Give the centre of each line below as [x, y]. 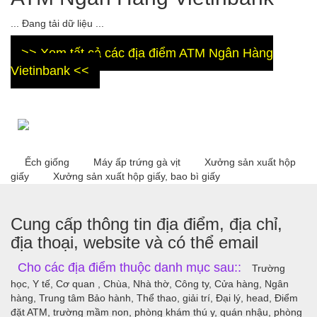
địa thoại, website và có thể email [134, 242]
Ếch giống [48, 162]
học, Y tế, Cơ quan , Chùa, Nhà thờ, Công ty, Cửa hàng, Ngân [150, 284]
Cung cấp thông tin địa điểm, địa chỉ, [146, 224]
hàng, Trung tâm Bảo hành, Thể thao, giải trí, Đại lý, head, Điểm [154, 298]
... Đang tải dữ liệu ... [57, 23]
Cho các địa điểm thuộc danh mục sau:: [131, 267]
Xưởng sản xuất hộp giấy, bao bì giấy [137, 176]
